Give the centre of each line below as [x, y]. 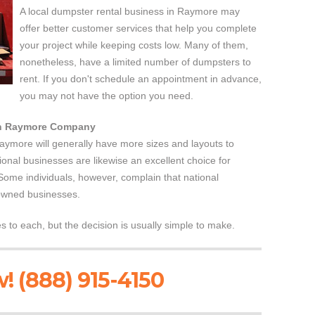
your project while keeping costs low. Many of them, [134, 45]
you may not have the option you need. [107, 96]
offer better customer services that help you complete [138, 28]
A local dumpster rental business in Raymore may [130, 11]
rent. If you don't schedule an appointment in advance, [141, 79]
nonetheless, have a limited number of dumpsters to [135, 62]
